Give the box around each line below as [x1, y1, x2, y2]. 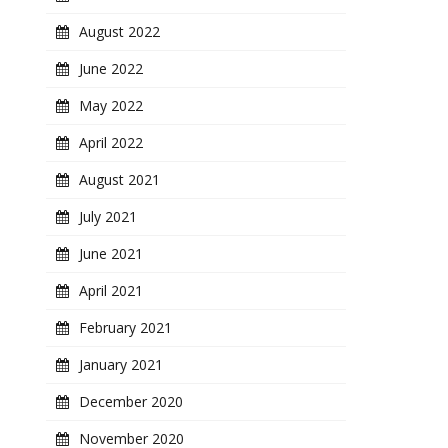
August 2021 [79, 170, 161, 189]
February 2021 [79, 318, 173, 337]
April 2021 [79, 281, 144, 300]
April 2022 [79, 133, 144, 152]
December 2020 [79, 392, 184, 411]
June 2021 [79, 244, 144, 263]
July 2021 [79, 207, 138, 226]
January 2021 [79, 355, 164, 374]
